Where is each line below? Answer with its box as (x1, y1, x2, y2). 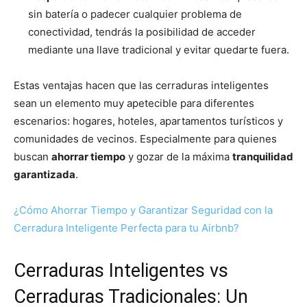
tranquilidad (232, 150, 293, 164)
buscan (14, 150, 51, 164)
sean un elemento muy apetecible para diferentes (14, 97, 254, 110)
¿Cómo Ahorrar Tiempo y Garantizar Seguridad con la (14, 204, 273, 217)
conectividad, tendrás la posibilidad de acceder (28, 25, 256, 39)
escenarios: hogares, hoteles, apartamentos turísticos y (14, 114, 283, 128)
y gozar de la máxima (125, 150, 232, 164)
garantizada (14, 168, 75, 182)
